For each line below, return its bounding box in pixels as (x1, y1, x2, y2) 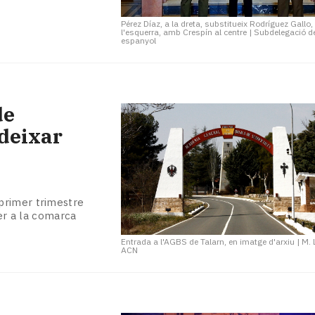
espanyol (121, 35, 157, 46)
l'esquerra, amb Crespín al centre (121, 27, 247, 38)
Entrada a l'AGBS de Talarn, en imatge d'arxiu (121, 236, 295, 247)
